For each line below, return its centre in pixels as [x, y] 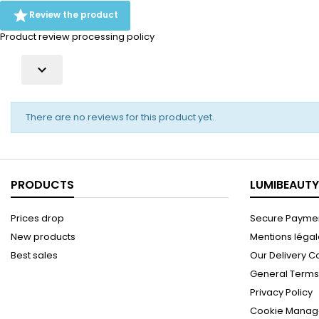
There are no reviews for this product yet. [120, 117]
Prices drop [37, 218]
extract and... [98, 16]
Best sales [34, 255]
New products [43, 237]
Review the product [74, 15]
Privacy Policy [281, 292]
